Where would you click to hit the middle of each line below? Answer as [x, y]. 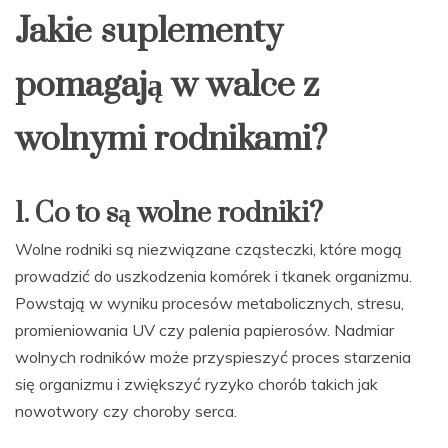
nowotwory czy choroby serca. [126, 411]
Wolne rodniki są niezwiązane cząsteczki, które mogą [208, 249]
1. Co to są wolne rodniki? [169, 214]
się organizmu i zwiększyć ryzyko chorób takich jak [196, 384]
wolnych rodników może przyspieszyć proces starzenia [213, 357]
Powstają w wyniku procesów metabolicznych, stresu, [209, 303]
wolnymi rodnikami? [171, 140]
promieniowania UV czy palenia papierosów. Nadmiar [204, 330]
